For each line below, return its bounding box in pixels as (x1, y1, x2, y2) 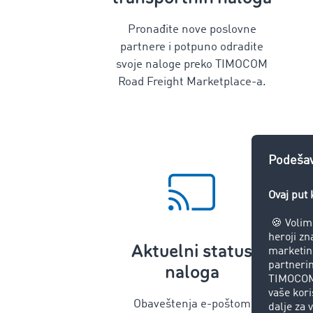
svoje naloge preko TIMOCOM (116, 59, 268, 71)
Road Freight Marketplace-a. (117, 76, 266, 88)
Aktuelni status (131, 240, 252, 263)
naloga (164, 261, 219, 284)
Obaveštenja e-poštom (133, 298, 251, 310)
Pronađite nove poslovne (127, 24, 256, 36)
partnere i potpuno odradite (120, 41, 263, 53)
